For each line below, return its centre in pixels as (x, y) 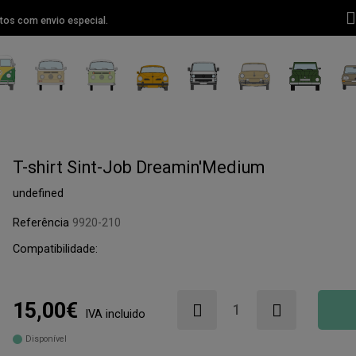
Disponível (46, 339)
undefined (38, 193)
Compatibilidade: (55, 250)
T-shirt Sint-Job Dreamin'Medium (138, 167)
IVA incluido (115, 315)
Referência (42, 222)
